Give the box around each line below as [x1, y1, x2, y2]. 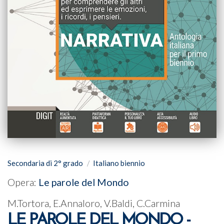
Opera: [7, 176, 38, 188]
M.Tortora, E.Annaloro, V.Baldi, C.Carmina [7, 197, 180, 209]
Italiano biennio [93, 158, 145, 167]
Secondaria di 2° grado [7, 158, 83, 167]
